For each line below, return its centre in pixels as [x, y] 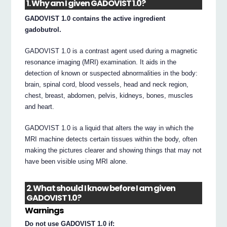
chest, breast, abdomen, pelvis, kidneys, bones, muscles [109, 95]
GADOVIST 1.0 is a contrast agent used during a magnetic [111, 51]
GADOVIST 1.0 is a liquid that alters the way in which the [109, 128]
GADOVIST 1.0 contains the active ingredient [95, 18]
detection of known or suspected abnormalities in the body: [111, 73]
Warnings [44, 210]
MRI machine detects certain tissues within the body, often [111, 139]
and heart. [40, 106]
